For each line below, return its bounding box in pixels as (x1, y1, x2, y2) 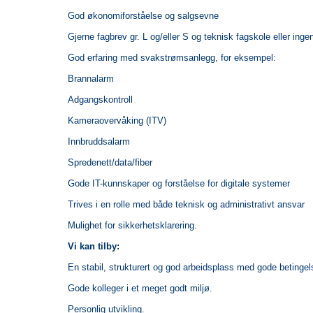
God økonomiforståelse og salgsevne (67, 10, 219, 21)
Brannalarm (67, 73, 114, 84)
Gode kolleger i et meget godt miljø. (67, 282, 212, 293)
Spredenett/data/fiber (67, 156, 152, 168)
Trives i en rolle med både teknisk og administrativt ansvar (67, 198, 305, 210)
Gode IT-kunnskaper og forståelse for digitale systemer (67, 177, 290, 189)
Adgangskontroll (67, 94, 133, 105)
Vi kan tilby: (67, 240, 119, 252)
